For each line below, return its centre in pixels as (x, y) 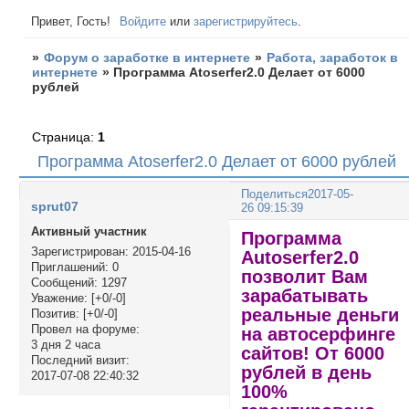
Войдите (143, 21)
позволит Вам (305, 276)
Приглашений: (69, 267)
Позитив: (55, 314)
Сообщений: (64, 283)
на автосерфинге (319, 334)
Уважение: (59, 299)
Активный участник (89, 232)
